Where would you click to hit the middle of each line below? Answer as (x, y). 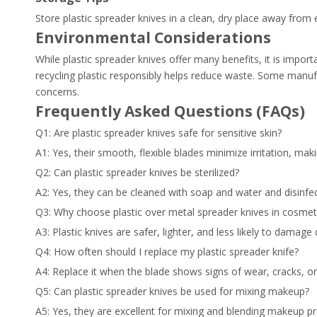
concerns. (57, 92)
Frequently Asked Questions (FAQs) (170, 111)
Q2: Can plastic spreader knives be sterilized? (137, 172)
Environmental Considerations (153, 38)
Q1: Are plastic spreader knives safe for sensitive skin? (158, 133)
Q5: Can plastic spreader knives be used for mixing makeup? (172, 291)
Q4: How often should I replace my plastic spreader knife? (167, 252)
